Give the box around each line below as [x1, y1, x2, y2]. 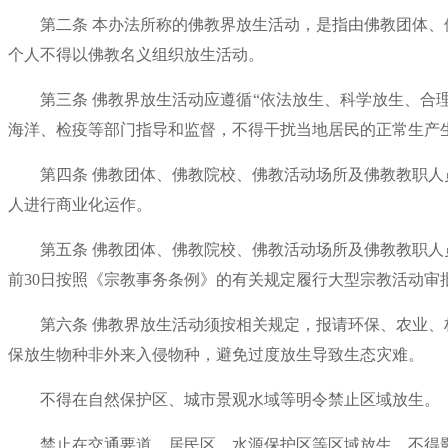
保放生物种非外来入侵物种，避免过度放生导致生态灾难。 [8, 345, 424, 363]
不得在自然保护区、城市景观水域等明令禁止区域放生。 [8, 390, 440, 408]
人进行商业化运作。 [8, 195, 152, 213]
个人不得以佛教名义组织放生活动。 [8, 45, 264, 63]
